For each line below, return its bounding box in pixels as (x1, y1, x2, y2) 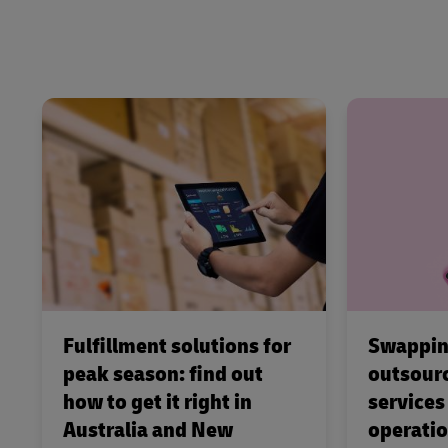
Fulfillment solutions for (63, 332, 291, 361)
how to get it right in (63, 388, 252, 417)
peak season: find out (63, 360, 263, 389)
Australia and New (63, 416, 233, 445)
